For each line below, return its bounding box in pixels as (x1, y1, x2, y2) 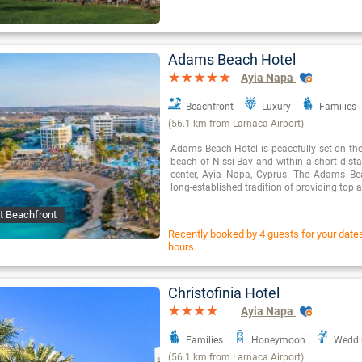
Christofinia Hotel (168, 284, 280, 302)
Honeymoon (251, 335, 305, 347)
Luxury (262, 101, 291, 113)
